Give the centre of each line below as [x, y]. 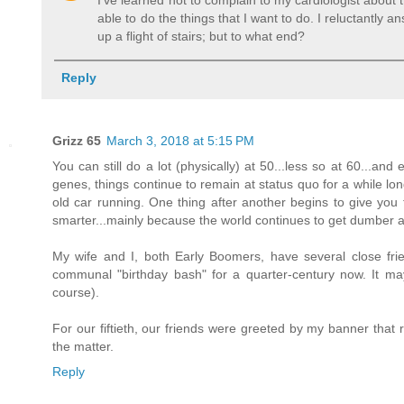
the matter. [83, 346]
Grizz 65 [77, 140]
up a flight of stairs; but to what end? [202, 37]
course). [76, 292]
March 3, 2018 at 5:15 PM [180, 140]
